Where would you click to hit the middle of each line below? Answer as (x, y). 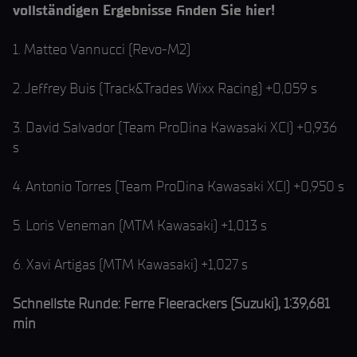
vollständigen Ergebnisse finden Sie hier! (144, 10)
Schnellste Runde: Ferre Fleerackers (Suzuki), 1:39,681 (171, 304)
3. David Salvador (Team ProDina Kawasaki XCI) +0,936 (175, 127)
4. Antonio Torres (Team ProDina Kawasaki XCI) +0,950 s (178, 186)
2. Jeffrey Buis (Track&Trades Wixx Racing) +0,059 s (165, 88)
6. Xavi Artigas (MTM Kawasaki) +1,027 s (130, 265)
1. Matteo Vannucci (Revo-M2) (102, 49)
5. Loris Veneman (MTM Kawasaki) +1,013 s (140, 226)
